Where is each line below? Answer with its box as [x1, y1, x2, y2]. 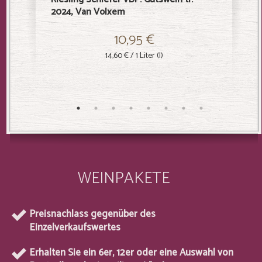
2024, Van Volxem [51, 4, 125, 20]
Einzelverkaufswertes [29, 220, 120, 236]
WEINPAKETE [78, 165, 170, 192]
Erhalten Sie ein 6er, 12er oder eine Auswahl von [29, 245, 233, 261]
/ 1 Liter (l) [128, 49, 163, 63]
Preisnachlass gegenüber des [29, 206, 156, 222]
